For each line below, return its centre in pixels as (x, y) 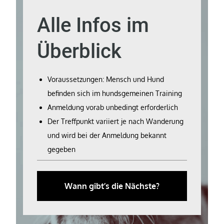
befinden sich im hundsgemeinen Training (115, 93)
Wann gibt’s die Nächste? (112, 186)
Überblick (79, 51)
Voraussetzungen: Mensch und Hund (106, 79)
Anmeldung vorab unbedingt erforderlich (113, 107)
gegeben (62, 149)
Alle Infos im (93, 25)
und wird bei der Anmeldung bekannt (107, 135)
